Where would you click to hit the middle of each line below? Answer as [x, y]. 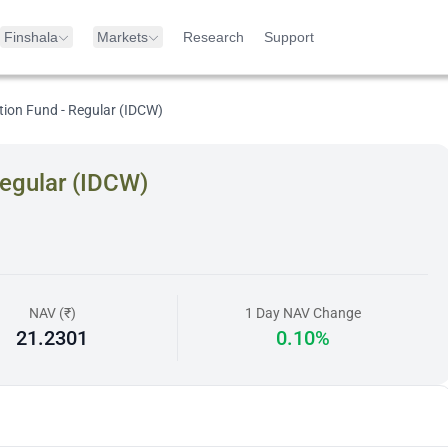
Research [213, 37]
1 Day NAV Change [303, 313]
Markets [122, 37]
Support [289, 37]
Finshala [31, 37]
